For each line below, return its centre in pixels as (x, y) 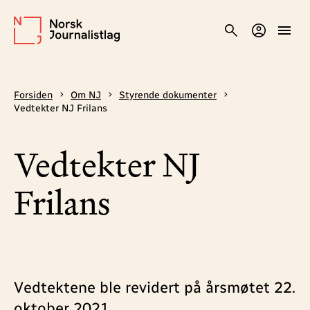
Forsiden (33, 95)
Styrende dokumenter (168, 95)
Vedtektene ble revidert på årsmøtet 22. (155, 288)
